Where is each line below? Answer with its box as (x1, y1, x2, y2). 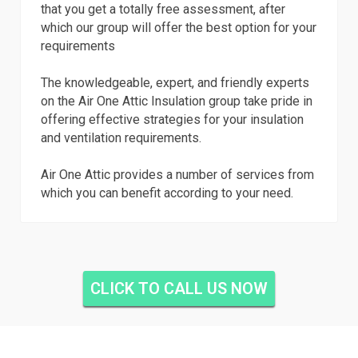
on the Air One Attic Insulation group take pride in (41, 93, 312, 109)
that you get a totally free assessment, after (41, 2, 285, 17)
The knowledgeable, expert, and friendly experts (41, 75, 309, 90)
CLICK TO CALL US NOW (90, 279, 268, 298)
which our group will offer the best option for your (41, 20, 316, 35)
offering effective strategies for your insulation (41, 112, 304, 127)
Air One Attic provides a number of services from (41, 167, 314, 182)
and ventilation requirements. (41, 130, 201, 145)
